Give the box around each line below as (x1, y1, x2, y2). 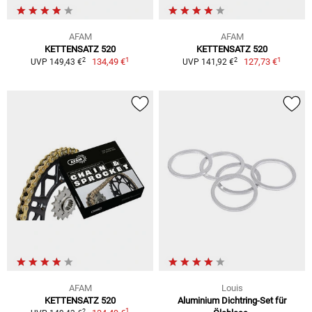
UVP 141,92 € (182, 57, 234, 68)
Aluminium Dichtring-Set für (178, 295, 286, 306)
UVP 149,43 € (30, 57, 82, 68)
